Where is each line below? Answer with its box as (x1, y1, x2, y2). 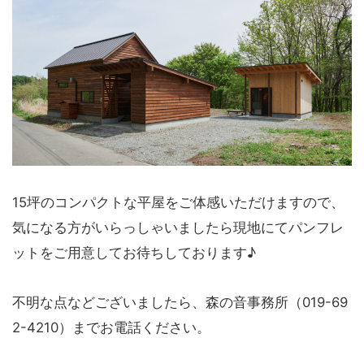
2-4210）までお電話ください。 (12, 319, 210, 336)
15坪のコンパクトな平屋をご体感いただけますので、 (12, 193, 344, 210)
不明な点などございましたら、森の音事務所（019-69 (12, 294, 348, 311)
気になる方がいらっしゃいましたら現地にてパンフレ (12, 219, 344, 236)
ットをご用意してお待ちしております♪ (12, 244, 256, 261)
